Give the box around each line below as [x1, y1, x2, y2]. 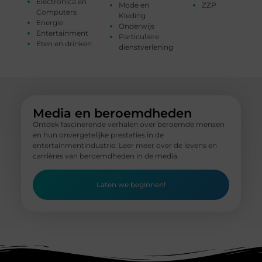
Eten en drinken [36, 39, 92, 48]
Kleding [119, 11, 146, 20]
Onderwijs [119, 21, 155, 30]
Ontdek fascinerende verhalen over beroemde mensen [32, 119, 225, 129]
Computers [36, 7, 77, 16]
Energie [36, 18, 64, 27]
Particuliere [119, 32, 160, 41]
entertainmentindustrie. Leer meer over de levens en [32, 140, 217, 150]
